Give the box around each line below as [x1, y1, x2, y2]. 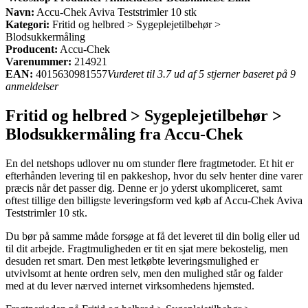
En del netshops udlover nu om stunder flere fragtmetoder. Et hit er [5, 157, 294, 169]
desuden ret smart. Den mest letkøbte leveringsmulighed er [5, 254, 258, 267]
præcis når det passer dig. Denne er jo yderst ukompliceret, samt [5, 181, 282, 194]
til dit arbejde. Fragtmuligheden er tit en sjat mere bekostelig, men [5, 242, 288, 254]
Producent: [5, 43, 58, 55]
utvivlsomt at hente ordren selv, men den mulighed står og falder [5, 267, 283, 279]
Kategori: [5, 18, 49, 30]
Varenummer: [5, 55, 71, 67]
